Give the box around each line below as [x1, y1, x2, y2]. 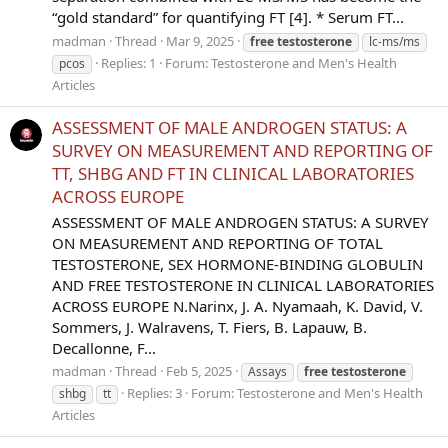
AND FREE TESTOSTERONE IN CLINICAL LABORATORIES [52, 274, 434, 295]
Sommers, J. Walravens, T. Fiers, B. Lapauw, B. [52, 316, 367, 337]
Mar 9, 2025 [166, 31, 234, 50]
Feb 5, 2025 [166, 362, 232, 381]
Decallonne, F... [52, 337, 156, 358]
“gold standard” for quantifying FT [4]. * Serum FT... [52, 6, 404, 27]
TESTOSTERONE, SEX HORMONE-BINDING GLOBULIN [52, 253, 423, 274]
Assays [248, 363, 287, 381]
